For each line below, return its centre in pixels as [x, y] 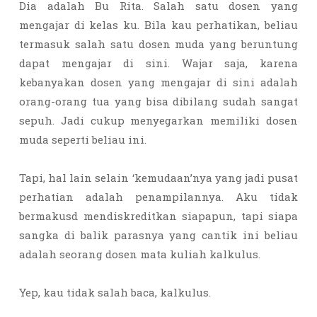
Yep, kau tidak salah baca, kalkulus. [116, 292]
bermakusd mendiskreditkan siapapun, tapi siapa [158, 216]
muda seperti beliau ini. [84, 139]
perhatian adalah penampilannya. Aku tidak [158, 197]
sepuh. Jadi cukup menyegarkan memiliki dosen [158, 120]
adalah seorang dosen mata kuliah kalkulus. [141, 254]
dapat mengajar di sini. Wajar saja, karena [158, 63]
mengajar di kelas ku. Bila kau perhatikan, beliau [158, 25]
